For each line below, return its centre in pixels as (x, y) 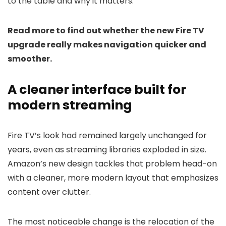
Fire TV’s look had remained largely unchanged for (107, 135)
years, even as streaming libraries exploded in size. (107, 150)
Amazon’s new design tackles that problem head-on (112, 164)
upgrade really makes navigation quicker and (107, 45)
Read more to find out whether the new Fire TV (106, 31)
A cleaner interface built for (97, 90)
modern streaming (70, 105)
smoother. (30, 59)
